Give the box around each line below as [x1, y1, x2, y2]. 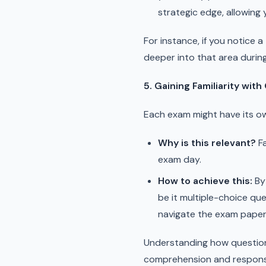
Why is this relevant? [158, 137, 256, 149]
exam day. [158, 153, 201, 166]
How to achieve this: [158, 175, 252, 187]
